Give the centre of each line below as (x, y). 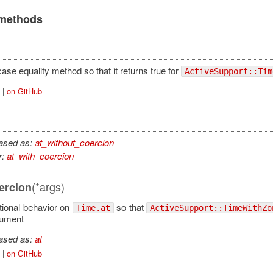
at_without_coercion (74, 142)
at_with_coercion (40, 156)
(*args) (48, 187)
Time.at (93, 207)
